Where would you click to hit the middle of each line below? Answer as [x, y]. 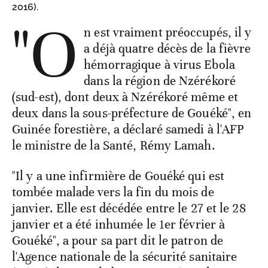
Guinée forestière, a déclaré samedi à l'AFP [128, 130]
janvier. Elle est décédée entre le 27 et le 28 [129, 208]
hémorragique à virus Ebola [159, 65]
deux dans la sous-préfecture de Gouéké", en [132, 113]
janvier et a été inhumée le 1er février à [119, 225]
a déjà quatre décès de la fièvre [167, 49]
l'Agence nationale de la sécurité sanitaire [125, 257]
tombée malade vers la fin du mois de [113, 192]
